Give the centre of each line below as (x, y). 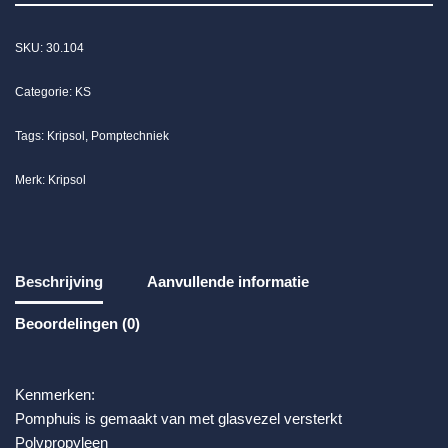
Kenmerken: (55, 395)
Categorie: (45, 92)
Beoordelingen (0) (77, 323)
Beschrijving (59, 281)
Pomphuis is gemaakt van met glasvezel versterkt (178, 419)
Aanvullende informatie (228, 281)
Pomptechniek (130, 136)
